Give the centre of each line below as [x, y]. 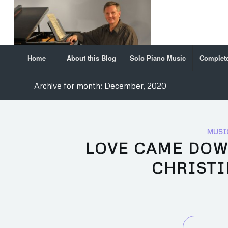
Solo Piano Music [158, 58]
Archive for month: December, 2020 [100, 85]
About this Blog [91, 58]
